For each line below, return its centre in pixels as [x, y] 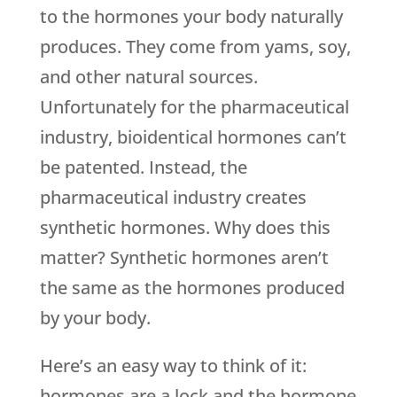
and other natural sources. [148, 77]
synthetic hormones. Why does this [185, 228]
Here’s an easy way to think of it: [173, 366]
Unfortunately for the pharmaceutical [194, 107]
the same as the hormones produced [192, 288]
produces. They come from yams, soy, [195, 47]
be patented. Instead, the [143, 167]
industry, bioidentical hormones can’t [193, 137]
